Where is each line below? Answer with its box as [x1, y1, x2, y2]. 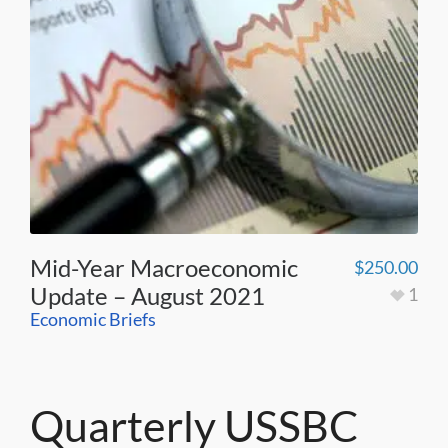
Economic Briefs [30, 307, 156, 330]
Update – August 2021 [30, 280, 265, 310]
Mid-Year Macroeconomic [30, 252, 298, 282]
